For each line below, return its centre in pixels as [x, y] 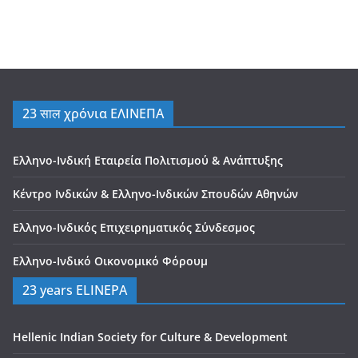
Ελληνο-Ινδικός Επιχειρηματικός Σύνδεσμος [134, 227]
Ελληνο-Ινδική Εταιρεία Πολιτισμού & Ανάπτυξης [148, 160]
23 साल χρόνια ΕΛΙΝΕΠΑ [93, 113]
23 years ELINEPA [75, 290]
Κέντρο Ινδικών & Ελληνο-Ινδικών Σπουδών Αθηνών [155, 194]
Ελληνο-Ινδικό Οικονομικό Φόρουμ [110, 261]
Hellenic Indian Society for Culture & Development [150, 337]
